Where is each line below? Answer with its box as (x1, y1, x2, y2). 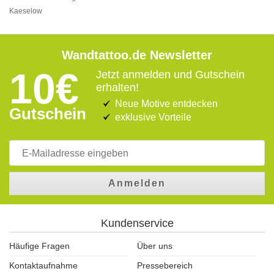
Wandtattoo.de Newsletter (62, 48, 212, 62)
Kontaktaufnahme (9, 261, 78, 270)
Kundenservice (100, 217, 174, 229)
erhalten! (96, 81, 139, 94)
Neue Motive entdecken (115, 98, 218, 109)
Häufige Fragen (9, 241, 70, 251)
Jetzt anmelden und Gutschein (96, 68, 245, 81)
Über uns (137, 241, 172, 251)
